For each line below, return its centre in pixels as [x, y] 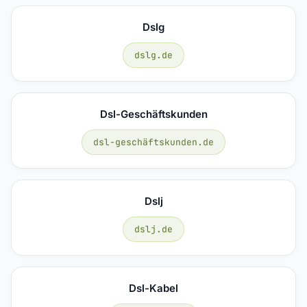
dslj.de [153, 229]
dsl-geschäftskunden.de [153, 142]
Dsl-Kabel [153, 288]
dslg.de [153, 55]
